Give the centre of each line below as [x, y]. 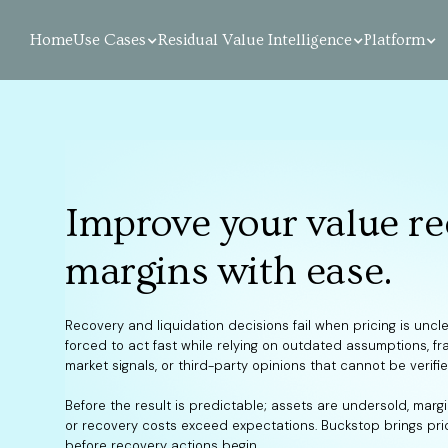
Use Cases [109, 40]
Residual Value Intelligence [255, 40]
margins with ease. [229, 271]
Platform [394, 40]
